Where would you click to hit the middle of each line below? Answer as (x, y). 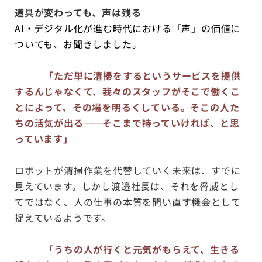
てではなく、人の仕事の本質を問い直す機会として (128, 201)
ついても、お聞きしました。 (78, 44)
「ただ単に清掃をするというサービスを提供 (142, 75)
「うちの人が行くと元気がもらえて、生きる (142, 249)
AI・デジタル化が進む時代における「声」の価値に (128, 28)
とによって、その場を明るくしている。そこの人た (127, 107)
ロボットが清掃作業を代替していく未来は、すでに (128, 170)
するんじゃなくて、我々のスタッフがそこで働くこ (127, 91)
